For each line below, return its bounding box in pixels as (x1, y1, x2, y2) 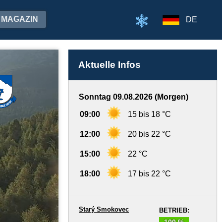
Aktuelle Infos (78, 59, 141, 70)
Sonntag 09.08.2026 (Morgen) (79, 93, 188, 101)
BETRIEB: (159, 207, 189, 214)
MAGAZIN (1, 15, 38, 23)
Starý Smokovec (79, 206, 129, 213)
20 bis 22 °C (128, 130, 171, 138)
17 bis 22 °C (128, 169, 171, 178)
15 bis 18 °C (128, 110, 171, 118)
